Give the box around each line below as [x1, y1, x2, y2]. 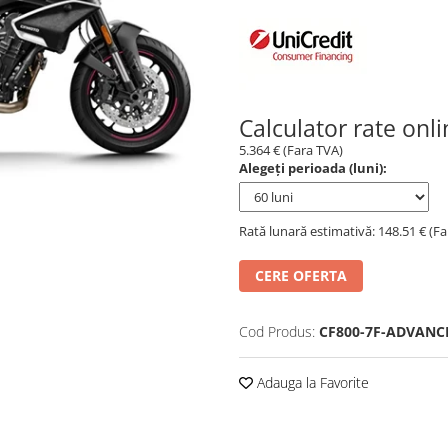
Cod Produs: [239, 322, 315, 341]
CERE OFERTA [255, 266, 347, 285]
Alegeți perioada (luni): [239, 159, 387, 177]
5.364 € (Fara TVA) [239, 141, 343, 159]
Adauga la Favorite [253, 373, 369, 392]
